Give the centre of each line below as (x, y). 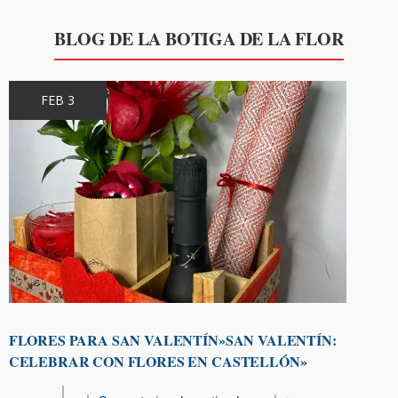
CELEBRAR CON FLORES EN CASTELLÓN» (158, 362)
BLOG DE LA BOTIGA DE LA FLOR (199, 39)
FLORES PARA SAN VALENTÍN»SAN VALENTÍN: (172, 340)
